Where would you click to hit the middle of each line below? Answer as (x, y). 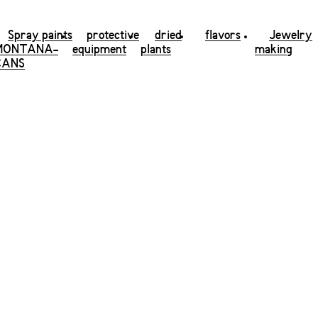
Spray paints (40, 36)
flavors (223, 36)
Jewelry (291, 36)
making (274, 50)
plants (156, 50)
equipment (99, 50)
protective (113, 36)
